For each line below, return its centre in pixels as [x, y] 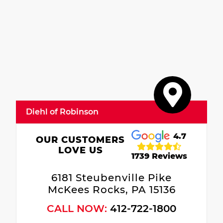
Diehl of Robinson [62, 111]
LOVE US [80, 150]
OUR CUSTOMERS [81, 140]
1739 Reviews [159, 156]
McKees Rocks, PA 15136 [111, 189]
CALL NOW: [78, 208]
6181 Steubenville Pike [111, 177]
